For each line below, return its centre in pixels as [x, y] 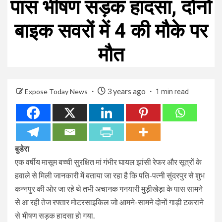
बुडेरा [22, 148]
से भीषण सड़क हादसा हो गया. [55, 215]
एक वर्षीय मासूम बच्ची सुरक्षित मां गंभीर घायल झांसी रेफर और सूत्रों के [108, 162]
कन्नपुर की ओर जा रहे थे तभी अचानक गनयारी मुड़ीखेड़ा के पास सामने [109, 188]
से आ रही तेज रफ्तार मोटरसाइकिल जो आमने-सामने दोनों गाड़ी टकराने [109, 202]
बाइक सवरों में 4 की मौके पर [111, 31]
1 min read [172, 91]
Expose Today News [57, 91]
